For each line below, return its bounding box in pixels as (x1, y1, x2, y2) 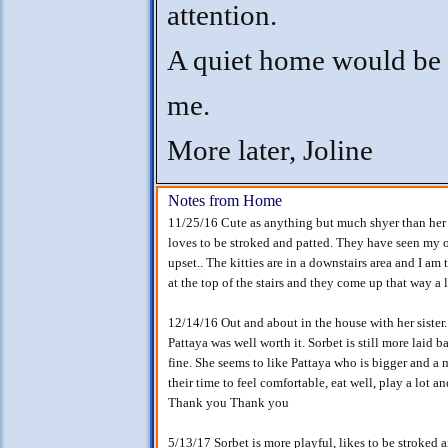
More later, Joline (167, 135, 373, 166)
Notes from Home (168, 192, 282, 209)
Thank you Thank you (168, 395, 289, 410)
